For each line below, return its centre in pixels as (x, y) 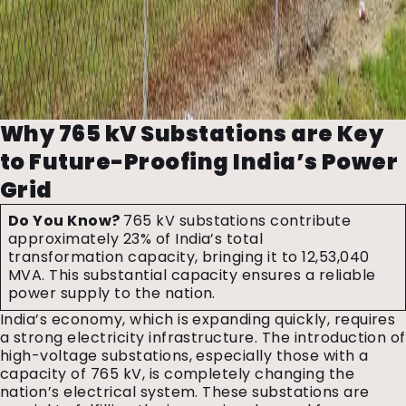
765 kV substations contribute (237, 221)
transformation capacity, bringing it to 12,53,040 (189, 257)
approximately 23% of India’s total (136, 239)
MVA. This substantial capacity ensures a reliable (192, 275)
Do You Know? (66, 221)
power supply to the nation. (112, 293)
